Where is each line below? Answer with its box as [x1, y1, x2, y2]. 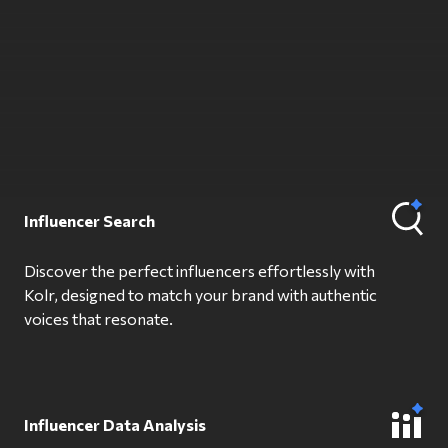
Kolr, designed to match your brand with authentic [24, 284, 377, 304]
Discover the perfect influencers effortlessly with [24, 260, 375, 280]
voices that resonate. [24, 308, 173, 328]
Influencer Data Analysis [24, 414, 206, 434]
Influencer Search [24, 210, 155, 230]
